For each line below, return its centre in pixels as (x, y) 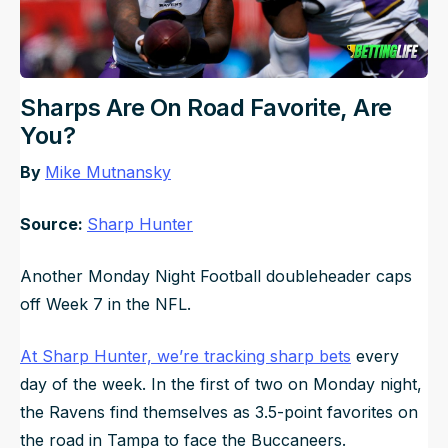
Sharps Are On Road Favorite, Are (206, 107)
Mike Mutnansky (108, 171)
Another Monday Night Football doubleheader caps (216, 275)
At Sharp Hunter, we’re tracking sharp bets (185, 355)
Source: (53, 223)
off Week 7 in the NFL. (108, 303)
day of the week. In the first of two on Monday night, (221, 383)
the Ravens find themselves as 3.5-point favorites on (219, 411)
